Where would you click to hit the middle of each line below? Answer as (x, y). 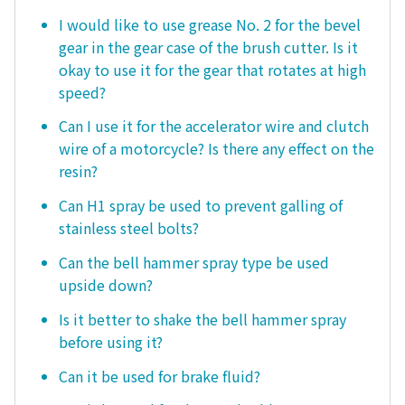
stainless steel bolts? (129, 228)
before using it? (111, 341)
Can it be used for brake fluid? (160, 376)
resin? (78, 171)
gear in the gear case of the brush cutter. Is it (208, 47)
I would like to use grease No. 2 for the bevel (210, 24)
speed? (82, 92)
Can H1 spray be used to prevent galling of (201, 206)
